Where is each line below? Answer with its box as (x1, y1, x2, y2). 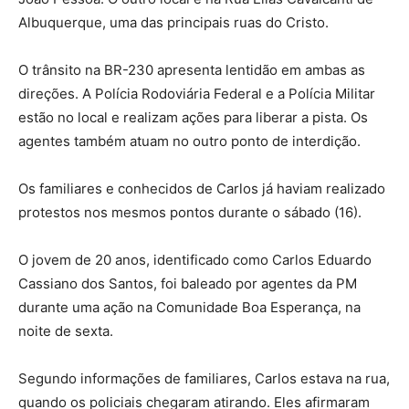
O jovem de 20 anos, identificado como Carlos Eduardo (18, 251, 372, 269)
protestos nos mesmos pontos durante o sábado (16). (18, 204, 362, 222)
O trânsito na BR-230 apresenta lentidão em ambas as (18, 61, 365, 79)
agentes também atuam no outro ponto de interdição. (18, 132, 361, 151)
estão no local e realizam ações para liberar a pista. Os (18, 109, 368, 127)
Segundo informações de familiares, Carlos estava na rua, (18, 370, 390, 388)
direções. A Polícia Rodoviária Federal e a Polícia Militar (18, 85, 375, 103)
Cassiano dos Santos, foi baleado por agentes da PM (18, 275, 357, 293)
